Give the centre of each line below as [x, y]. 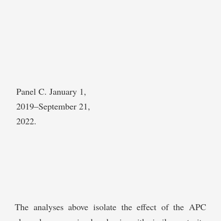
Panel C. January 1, [51, 92]
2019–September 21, [53, 106]
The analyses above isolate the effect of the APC [110, 207]
